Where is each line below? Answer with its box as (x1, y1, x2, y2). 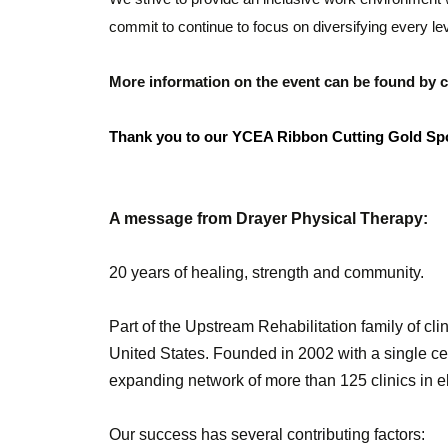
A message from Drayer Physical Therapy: (109, 209, 429, 227)
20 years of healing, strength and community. (109, 263, 425, 281)
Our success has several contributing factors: (109, 425, 426, 443)
